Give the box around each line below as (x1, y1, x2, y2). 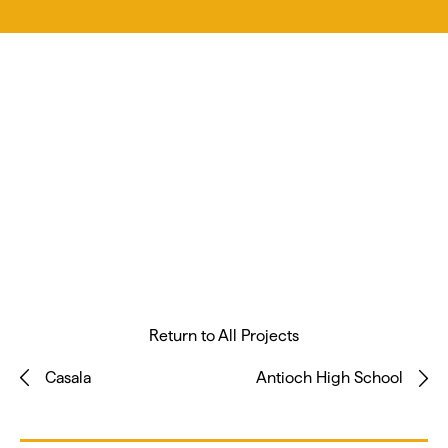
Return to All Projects (149, 327, 299, 345)
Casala (45, 369, 91, 387)
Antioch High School (256, 369, 403, 387)
